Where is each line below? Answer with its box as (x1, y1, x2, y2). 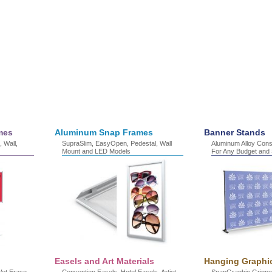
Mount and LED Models (62, 148, 131, 155)
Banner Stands (204, 127, 265, 137)
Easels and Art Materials (55, 256, 154, 266)
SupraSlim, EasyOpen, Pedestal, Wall (62, 140, 172, 147)
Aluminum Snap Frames (55, 127, 153, 137)
